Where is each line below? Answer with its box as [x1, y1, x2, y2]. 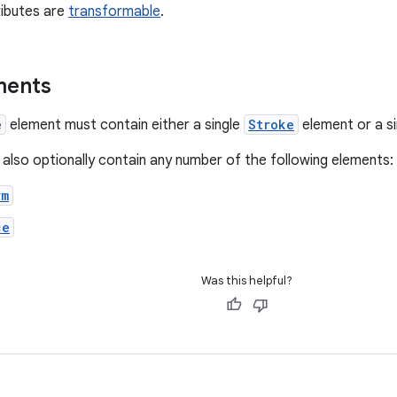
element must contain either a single [6, 116, 244, 134]
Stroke [248, 116, 294, 133]
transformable [68, 3, 160, 20]
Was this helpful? [201, 273, 292, 288]
